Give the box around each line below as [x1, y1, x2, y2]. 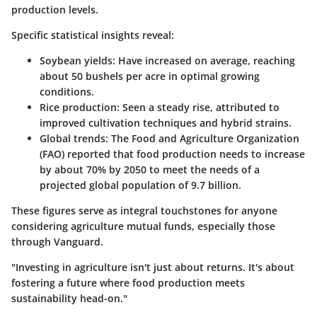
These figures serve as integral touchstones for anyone [11, 204, 277, 218]
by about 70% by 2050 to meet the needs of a [40, 163, 260, 177]
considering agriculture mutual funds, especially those [11, 219, 275, 234]
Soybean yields [40, 54, 113, 68]
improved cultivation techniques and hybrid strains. [40, 116, 292, 130]
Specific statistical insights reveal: [11, 28, 174, 42]
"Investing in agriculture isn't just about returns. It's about [11, 260, 294, 275]
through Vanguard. [11, 235, 103, 249]
